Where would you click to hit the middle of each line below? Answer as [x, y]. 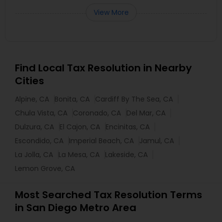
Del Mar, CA [146, 113]
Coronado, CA [97, 113]
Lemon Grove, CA [45, 169]
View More [111, 13]
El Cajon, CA [80, 127]
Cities [29, 81]
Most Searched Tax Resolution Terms [109, 195]
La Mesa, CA [79, 155]
